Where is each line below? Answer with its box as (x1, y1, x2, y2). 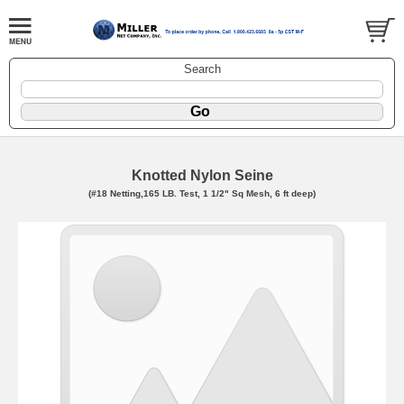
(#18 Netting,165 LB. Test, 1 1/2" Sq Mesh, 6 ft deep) (88, 188, 316, 199)
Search (183, 62, 221, 77)
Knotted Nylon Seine (131, 168, 273, 184)
